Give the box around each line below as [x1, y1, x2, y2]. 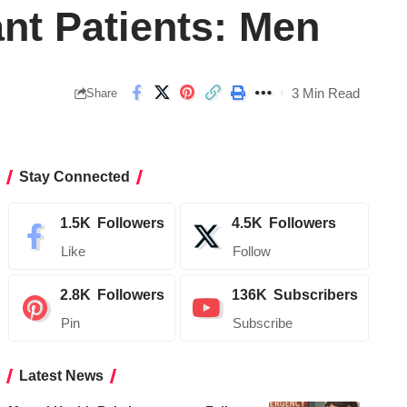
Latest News [19, 368, 104, 384]
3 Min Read [292, 84, 360, 101]
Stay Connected [19, 169, 131, 185]
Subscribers [273, 287, 359, 303]
